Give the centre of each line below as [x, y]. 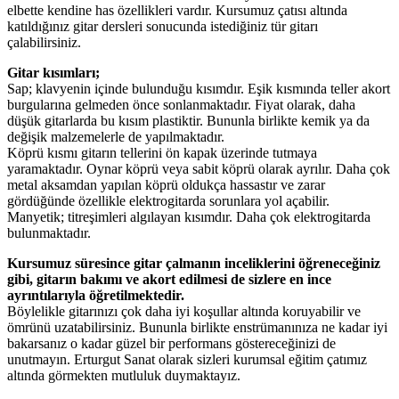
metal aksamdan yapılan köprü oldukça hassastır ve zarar [166, 184]
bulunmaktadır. [49, 232]
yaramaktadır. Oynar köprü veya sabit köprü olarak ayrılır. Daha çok [199, 168]
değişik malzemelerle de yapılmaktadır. [116, 136]
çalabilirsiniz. [44, 42]
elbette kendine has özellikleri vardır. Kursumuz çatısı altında [177, 10]
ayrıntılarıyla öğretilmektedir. [96, 295]
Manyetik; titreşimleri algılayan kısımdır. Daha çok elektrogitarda [189, 216]
